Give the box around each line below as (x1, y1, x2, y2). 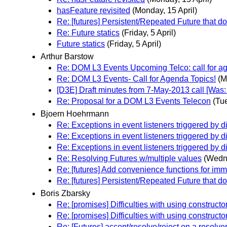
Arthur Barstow (41, 52, 94, 61)
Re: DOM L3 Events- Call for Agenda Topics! (57, 74, 216, 83)
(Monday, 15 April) (132, 6, 197, 15)
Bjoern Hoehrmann (41, 109, 109, 118)
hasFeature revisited (57, 6, 130, 15)
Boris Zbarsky (41, 189, 90, 198)
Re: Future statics (57, 28, 120, 37)
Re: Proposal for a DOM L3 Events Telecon (57, 96, 211, 105)
